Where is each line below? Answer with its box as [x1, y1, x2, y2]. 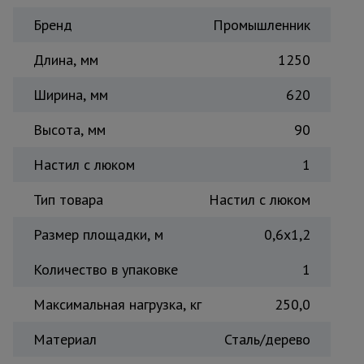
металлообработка [145, 93, 245, 106]
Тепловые [170, 11, 220, 23]
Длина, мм [33, 50, 98, 69]
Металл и [171, 82, 219, 94]
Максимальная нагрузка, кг [33, 295, 201, 314]
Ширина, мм [33, 85, 108, 104]
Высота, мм [33, 120, 106, 139]
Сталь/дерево [224, 330, 310, 349]
